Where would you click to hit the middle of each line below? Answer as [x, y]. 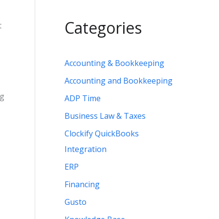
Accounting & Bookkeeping [114, 63]
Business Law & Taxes [105, 116]
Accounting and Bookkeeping [119, 81]
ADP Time [83, 99]
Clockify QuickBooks [102, 134]
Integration [86, 149]
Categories [103, 28]
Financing [82, 185]
